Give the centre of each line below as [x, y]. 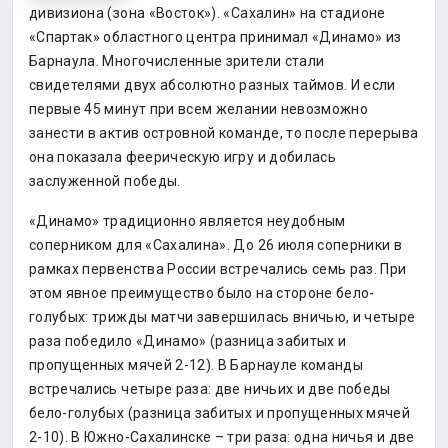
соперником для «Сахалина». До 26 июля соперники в [216, 245]
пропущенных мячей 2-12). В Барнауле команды [196, 365]
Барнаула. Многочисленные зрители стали [177, 61]
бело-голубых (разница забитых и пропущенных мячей [220, 413]
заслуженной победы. [105, 181]
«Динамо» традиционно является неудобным [187, 221]
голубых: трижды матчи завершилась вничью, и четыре [222, 317]
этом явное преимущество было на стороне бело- [202, 293]
